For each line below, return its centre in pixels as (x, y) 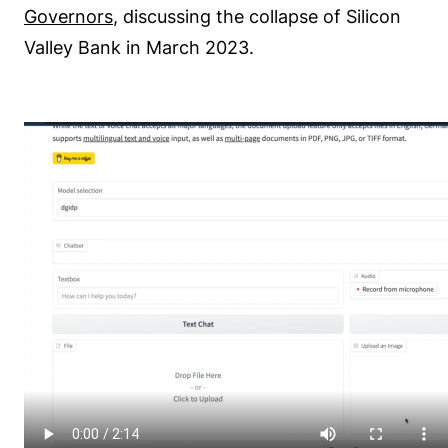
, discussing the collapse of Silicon (257, 17)
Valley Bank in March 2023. (139, 48)
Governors (68, 17)
